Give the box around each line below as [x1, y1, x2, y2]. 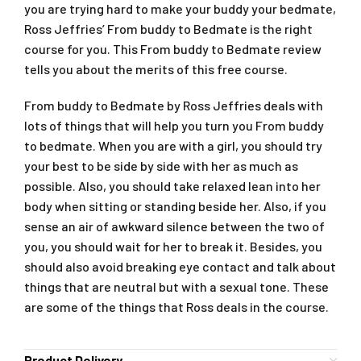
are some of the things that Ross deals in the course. [24, 299, 329, 315]
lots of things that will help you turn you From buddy [24, 118, 324, 134]
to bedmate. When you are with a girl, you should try [24, 138, 322, 154]
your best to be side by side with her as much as [24, 158, 298, 174]
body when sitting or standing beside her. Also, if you [24, 198, 326, 214]
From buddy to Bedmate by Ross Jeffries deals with [24, 98, 323, 114]
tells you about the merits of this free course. [24, 61, 288, 77]
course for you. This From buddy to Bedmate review [24, 41, 322, 57]
